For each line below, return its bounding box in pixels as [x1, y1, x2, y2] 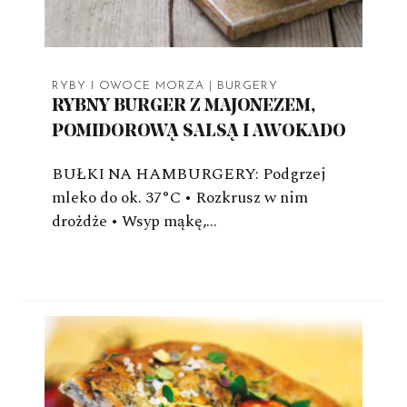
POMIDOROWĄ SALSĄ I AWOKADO [52, 123, 346, 141]
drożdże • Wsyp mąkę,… [52, 208, 217, 233]
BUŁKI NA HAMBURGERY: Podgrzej [52, 161, 326, 186]
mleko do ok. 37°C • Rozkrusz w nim [52, 184, 308, 210]
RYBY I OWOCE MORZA [52, 79, 204, 92]
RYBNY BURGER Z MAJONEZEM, [52, 97, 315, 115]
